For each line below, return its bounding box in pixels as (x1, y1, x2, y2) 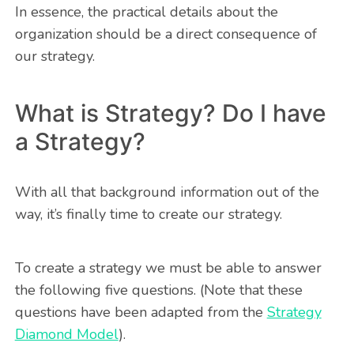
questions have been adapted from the (14, 303, 267, 322)
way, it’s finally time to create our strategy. (14, 205, 282, 224)
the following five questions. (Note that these (14, 281, 303, 300)
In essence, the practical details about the (14, 2, 278, 22)
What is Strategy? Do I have (14, 99, 326, 128)
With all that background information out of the (14, 183, 319, 202)
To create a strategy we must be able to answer (14, 258, 322, 278)
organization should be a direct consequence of (14, 24, 317, 44)
